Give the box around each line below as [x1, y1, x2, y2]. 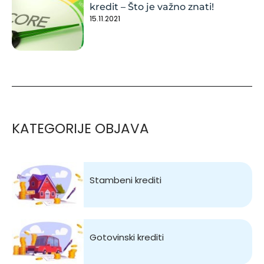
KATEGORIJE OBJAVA [12, 118, 149, 138]
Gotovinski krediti [90, 231, 164, 244]
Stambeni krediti [90, 174, 162, 187]
